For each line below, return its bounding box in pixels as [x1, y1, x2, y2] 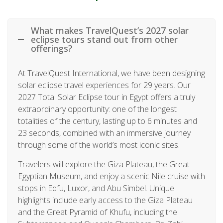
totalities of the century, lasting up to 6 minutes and [18, 115, 197, 126]
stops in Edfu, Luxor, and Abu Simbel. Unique [18, 182, 174, 194]
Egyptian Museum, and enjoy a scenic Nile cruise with [18, 170, 205, 182]
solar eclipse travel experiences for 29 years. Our [18, 79, 191, 91]
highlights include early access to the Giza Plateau [18, 194, 193, 206]
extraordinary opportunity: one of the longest [18, 103, 177, 114]
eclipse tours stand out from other [31, 33, 178, 45]
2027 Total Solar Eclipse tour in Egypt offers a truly [18, 91, 195, 103]
